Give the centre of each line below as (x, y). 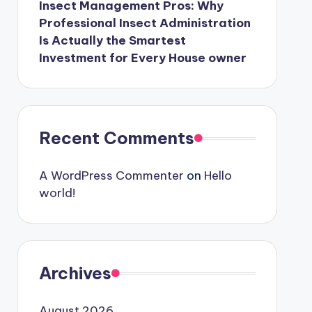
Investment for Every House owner (142, 58)
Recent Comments (116, 138)
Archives (75, 273)
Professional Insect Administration (145, 23)
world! (57, 193)
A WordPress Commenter (111, 175)
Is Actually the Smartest (112, 40)
